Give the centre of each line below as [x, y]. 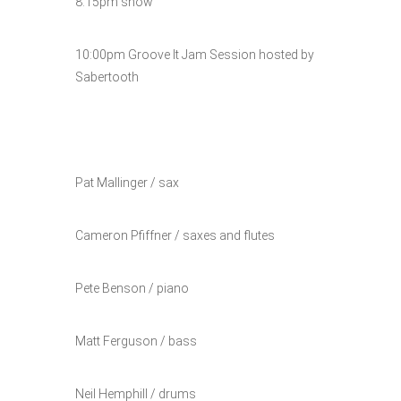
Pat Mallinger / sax [127, 183]
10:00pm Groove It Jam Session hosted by [195, 55]
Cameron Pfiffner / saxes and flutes [175, 235]
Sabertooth [107, 77]
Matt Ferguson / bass [136, 341]
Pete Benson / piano [132, 288]
